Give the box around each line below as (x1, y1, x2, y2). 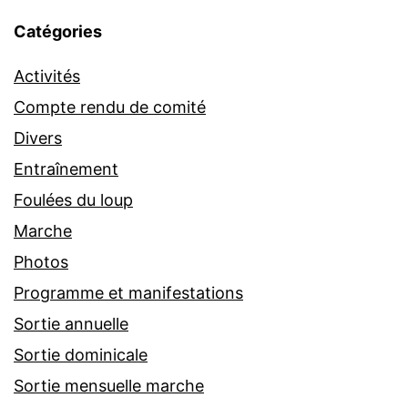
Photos (14, 252, 68, 272)
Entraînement (14, 159, 118, 179)
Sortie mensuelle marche (14, 376, 204, 396)
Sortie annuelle (14, 314, 128, 334)
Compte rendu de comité (14, 97, 206, 117)
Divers (14, 128, 62, 148)
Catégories (14, 22, 102, 42)
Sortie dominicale (14, 345, 148, 365)
